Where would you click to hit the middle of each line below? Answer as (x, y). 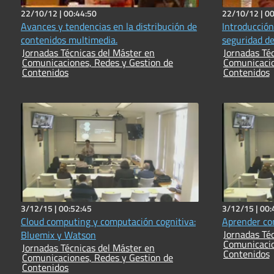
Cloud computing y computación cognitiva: (108, 222)
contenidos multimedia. (69, 40)
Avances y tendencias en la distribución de (109, 27)
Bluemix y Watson (58, 235)
